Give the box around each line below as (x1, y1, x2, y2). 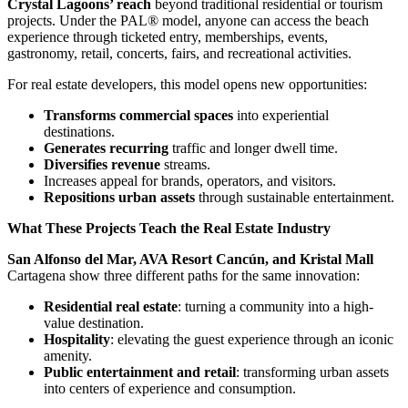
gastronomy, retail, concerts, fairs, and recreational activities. (7, 46, 352, 62)
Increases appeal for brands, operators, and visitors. (44, 173, 336, 189)
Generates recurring (44, 140, 168, 157)
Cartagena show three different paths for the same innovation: (7, 268, 360, 284)
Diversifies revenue (44, 157, 160, 173)
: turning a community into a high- (178, 299, 373, 315)
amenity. (44, 348, 92, 364)
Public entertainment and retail (44, 364, 236, 381)
